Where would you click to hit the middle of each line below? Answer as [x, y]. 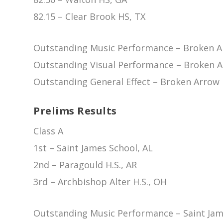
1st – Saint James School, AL [93, 148]
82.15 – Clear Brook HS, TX [90, 16]
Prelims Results [75, 111]
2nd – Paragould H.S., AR [85, 165]
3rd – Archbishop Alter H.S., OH [100, 182]
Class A [49, 131]
